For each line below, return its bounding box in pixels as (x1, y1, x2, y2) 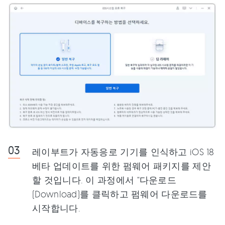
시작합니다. (32, 202, 80, 214)
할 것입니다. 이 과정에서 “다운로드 (32, 174, 176, 186)
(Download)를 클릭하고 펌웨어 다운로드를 (32, 188, 207, 200)
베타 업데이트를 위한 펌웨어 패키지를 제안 (32, 160, 211, 172)
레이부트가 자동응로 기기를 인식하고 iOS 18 (32, 146, 214, 158)
